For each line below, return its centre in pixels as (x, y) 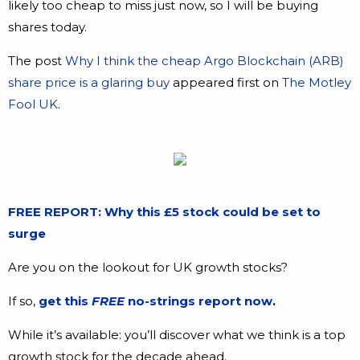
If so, (23, 301)
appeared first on (226, 83)
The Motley (317, 83)
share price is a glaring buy (89, 83)
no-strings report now (200, 301)
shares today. (49, 27)
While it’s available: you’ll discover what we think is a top (177, 335)
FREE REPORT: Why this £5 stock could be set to (164, 212)
